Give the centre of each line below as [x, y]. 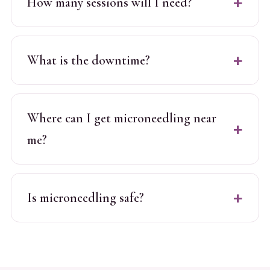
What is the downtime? [88, 60]
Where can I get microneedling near [121, 118]
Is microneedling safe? [85, 197]
